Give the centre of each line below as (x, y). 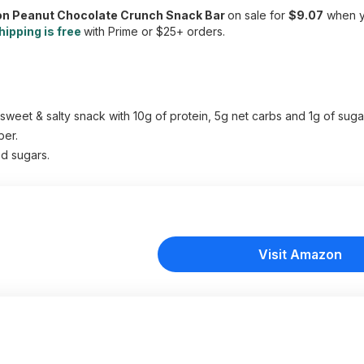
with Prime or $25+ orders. (154, 31)
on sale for (258, 15)
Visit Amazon (300, 254)
